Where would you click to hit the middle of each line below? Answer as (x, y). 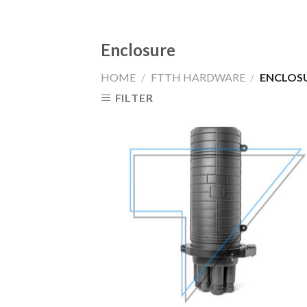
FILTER (134, 98)
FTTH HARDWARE (198, 77)
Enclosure (138, 50)
